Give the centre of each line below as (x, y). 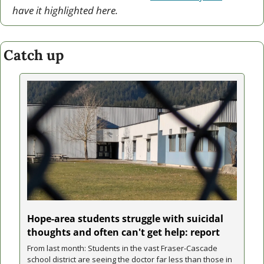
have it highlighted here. (65, 10)
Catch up (34, 55)
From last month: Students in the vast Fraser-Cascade (122, 248)
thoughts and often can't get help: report (123, 232)
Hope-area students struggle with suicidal (125, 219)
